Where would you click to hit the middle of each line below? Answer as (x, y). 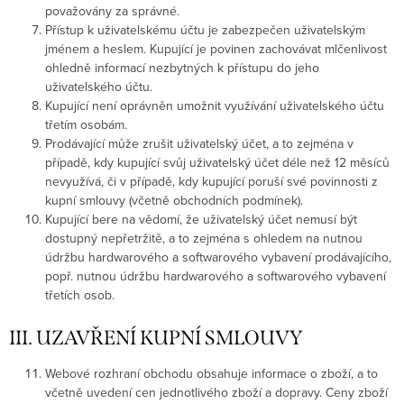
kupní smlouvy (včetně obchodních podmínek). (174, 200)
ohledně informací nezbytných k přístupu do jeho (182, 67)
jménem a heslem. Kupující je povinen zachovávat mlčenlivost (216, 48)
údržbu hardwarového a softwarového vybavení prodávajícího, (218, 257)
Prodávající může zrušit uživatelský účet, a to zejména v (199, 143)
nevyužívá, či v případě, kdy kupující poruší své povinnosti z (211, 181)
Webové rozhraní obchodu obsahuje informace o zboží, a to (211, 373)
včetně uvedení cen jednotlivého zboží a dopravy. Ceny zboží (216, 392)
